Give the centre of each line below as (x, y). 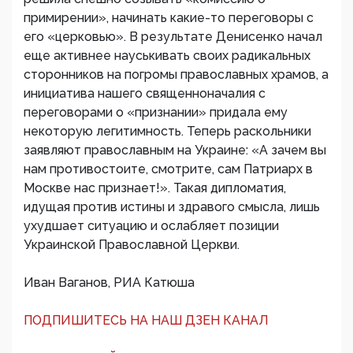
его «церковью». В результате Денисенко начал (173, 37)
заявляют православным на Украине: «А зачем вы (175, 150)
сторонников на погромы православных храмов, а (176, 74)
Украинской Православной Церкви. (132, 245)
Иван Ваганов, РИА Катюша (109, 282)
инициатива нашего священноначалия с (145, 93)
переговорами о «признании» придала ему (156, 112)
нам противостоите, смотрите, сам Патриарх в (168, 169)
